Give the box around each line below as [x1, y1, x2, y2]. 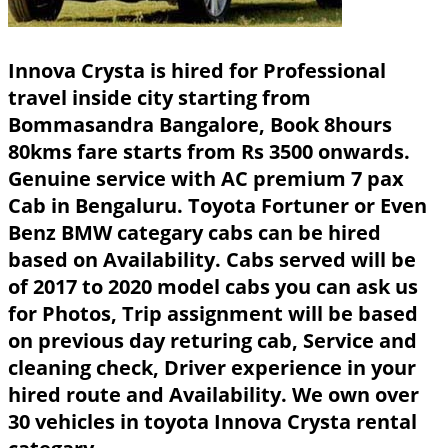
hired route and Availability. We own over [8, 381, 419, 409]
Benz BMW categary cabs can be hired [8, 219, 381, 247]
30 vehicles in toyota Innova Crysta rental [8, 408, 417, 436]
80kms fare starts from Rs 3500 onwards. [8, 138, 410, 166]
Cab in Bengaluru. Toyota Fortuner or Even [8, 192, 427, 220]
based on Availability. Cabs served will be [8, 246, 416, 274]
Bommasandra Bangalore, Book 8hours [8, 111, 392, 139]
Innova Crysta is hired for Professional [8, 57, 386, 85]
